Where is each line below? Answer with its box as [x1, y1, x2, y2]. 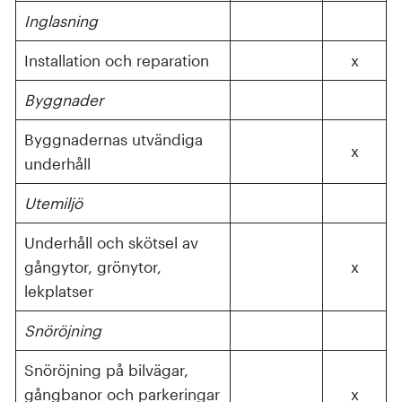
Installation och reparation [23, 51, 209, 69]
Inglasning [23, 12, 98, 30]
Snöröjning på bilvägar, [23, 361, 188, 379]
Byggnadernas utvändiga [23, 130, 203, 148]
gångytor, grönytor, [23, 258, 162, 275]
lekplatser [23, 282, 93, 300]
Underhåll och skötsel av [23, 233, 198, 251]
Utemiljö [23, 194, 83, 212]
